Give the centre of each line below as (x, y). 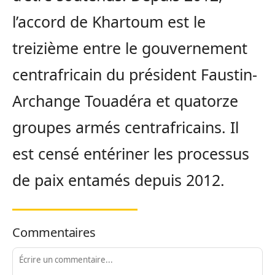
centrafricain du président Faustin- (135, 75)
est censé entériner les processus (131, 154)
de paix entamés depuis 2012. (118, 180)
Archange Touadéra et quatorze (125, 101)
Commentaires (54, 233)
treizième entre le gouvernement (130, 48)
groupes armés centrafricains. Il (126, 127)
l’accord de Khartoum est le (109, 22)
